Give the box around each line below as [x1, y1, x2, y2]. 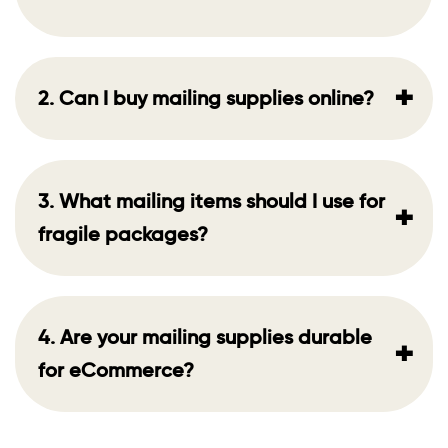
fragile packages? [38, 222, 208, 247]
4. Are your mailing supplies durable [38, 325, 372, 350]
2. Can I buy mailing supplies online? [38, 86, 374, 111]
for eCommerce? [38, 358, 194, 383]
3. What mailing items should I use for [38, 189, 385, 214]
